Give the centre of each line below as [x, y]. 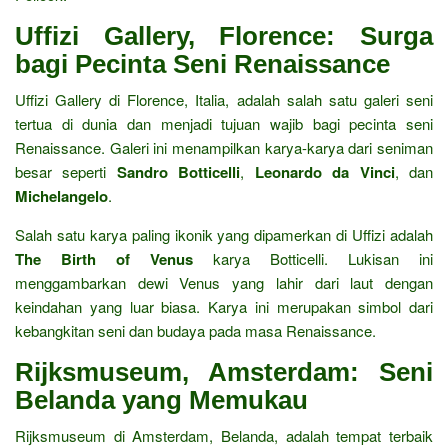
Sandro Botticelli [178, 172]
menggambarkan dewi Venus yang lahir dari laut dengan [224, 282]
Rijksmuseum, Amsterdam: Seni [224, 372]
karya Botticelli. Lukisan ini [313, 258]
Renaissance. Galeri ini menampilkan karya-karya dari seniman [224, 147]
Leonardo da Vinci [324, 172]
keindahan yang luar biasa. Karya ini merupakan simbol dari [224, 306]
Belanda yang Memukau [161, 400]
